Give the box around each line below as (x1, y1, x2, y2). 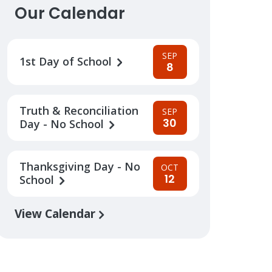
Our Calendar (14, 2, 125, 24)
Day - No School (19, 116, 107, 131)
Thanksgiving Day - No (19, 158, 140, 174)
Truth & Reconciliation (19, 103, 138, 118)
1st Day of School (19, 53, 115, 69)
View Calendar (14, 205, 98, 222)
